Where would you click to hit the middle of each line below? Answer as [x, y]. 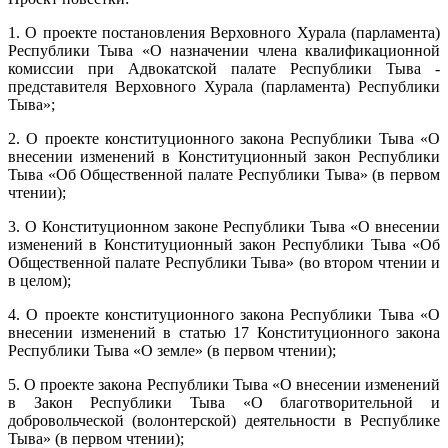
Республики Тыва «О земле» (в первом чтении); [172, 350]
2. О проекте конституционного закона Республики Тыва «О [224, 138]
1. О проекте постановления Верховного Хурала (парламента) [224, 32]
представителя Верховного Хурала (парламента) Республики [224, 86]
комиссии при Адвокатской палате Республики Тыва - [224, 68]
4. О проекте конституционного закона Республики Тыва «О [224, 314]
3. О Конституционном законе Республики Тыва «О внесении [224, 226]
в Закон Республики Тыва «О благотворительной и [224, 402]
